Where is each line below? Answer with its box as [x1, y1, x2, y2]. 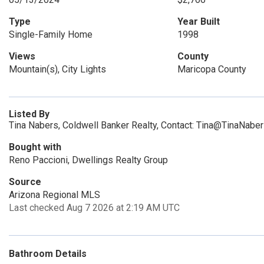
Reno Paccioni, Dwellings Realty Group [9, 154, 168, 166]
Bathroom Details [9, 248, 87, 259]
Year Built [177, 16, 220, 27]
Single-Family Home [9, 29, 93, 40]
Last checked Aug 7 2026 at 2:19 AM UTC [9, 202, 180, 213]
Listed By [9, 108, 49, 120]
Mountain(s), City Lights [9, 64, 106, 75]
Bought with [9, 141, 61, 153]
